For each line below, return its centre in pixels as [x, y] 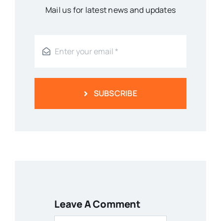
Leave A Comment [97, 204]
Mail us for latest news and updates [110, 10]
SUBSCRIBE [115, 93]
